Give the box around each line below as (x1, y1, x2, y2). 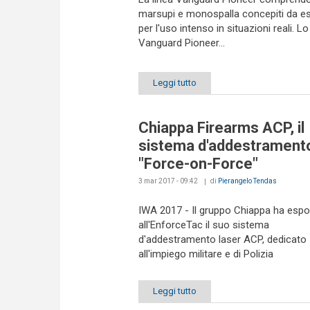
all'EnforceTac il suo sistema (138, 218, 269, 231)
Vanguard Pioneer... (138, 37, 225, 50)
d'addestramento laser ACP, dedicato (138, 232, 307, 246)
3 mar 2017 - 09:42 (138, 176, 198, 185)
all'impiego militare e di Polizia (138, 247, 273, 260)
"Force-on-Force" (138, 154, 258, 172)
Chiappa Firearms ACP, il (138, 118, 304, 136)
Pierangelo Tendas (217, 176, 277, 185)
